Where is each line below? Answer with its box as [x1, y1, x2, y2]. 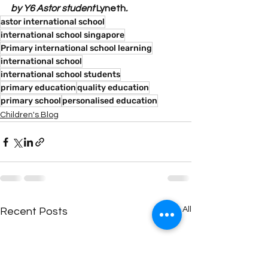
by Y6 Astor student [11, 4, 96, 13]
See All [165, 205, 191, 214]
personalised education [62, 96, 157, 106]
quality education [77, 83, 149, 93]
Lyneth [96, 4, 126, 13]
